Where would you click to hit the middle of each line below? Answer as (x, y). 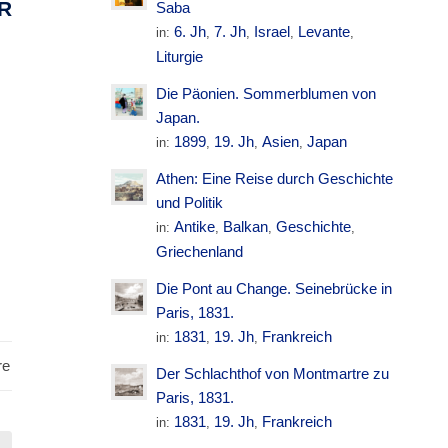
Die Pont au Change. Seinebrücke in (274, 288)
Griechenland (200, 251)
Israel (272, 31)
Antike (195, 226)
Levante (324, 31)
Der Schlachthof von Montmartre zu (273, 373)
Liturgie (180, 56)
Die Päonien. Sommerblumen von (266, 93)
